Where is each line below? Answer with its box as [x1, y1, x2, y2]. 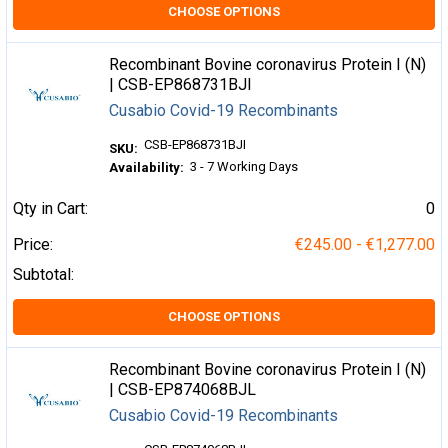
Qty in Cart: [13, 199, 88, 218]
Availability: [109, 160, 185, 176]
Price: [13, 235, 53, 254]
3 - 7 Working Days [190, 159, 299, 174]
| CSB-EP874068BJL [109, 380, 257, 399]
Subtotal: [13, 265, 74, 284]
